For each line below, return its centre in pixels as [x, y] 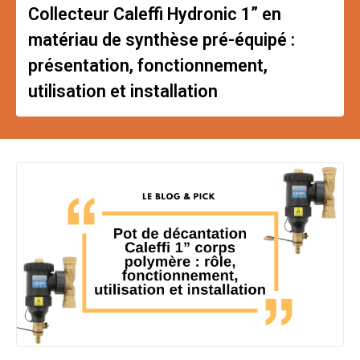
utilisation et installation [123, 91]
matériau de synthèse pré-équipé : [162, 39]
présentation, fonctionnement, [148, 65]
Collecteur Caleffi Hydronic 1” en [155, 14]
